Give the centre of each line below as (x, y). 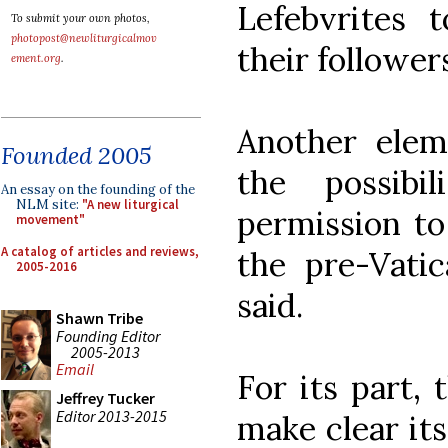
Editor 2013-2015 (111, 415)
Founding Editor (108, 335)
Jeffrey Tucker (105, 398)
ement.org (36, 58)
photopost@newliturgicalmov (84, 38)
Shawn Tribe (99, 318)
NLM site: (49, 204)
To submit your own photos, (80, 18)
